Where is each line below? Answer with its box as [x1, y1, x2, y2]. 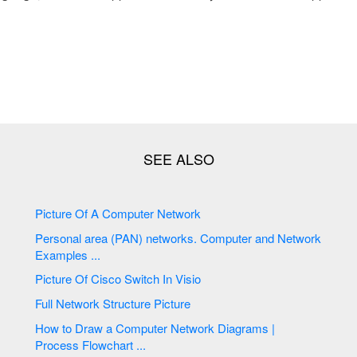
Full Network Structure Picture [154, 294, 194, 312]
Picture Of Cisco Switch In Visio [75, 270, 202, 288]
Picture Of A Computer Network [157, 205, 202, 222]
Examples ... [35, 245, 101, 263]
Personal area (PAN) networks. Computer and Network [35, 229, 201, 246]
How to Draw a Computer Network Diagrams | [35, 319, 116, 336]
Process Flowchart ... [35, 335, 147, 353]
